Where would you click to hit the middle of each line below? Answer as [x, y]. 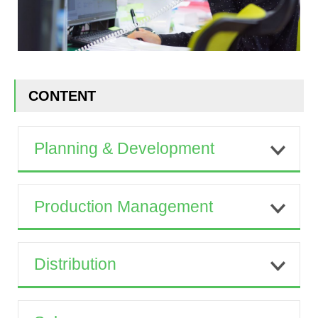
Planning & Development [124, 149]
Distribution [75, 264]
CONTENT [62, 96]
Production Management [124, 206]
